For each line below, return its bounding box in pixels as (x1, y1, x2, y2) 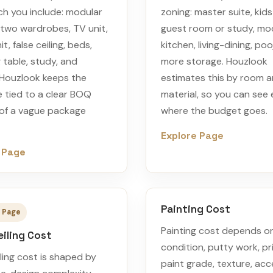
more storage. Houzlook (161, 55, 268, 68)
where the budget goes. (161, 104, 268, 117)
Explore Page (161, 129, 224, 142)
